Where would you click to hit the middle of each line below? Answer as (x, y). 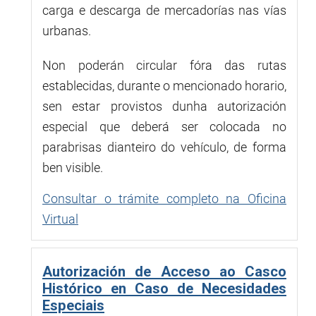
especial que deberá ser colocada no (164, 126)
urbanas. (67, 30)
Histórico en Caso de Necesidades (164, 288)
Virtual (60, 219)
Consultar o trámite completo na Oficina (164, 198)
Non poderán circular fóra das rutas (164, 65)
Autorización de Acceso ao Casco (164, 271)
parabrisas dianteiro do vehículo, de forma (164, 147)
